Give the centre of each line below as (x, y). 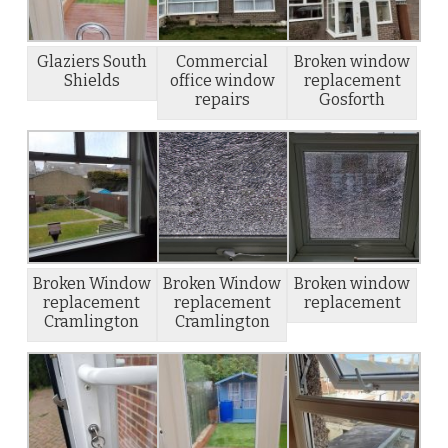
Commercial (222, 61)
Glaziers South (91, 61)
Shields (91, 80)
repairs (222, 99)
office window (222, 80)
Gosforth (352, 99)
